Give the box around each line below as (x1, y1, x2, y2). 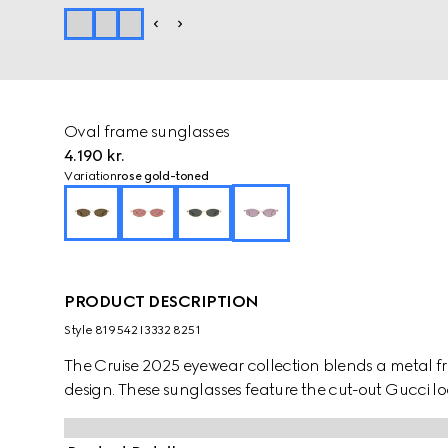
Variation (64, 169, 117, 183)
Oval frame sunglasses (64, 122, 230, 141)
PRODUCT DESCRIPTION (64, 292, 259, 311)
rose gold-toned (116, 169, 209, 183)
